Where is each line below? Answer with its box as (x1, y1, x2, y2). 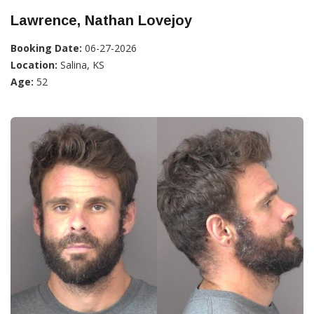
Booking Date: (11, 41, 82, 55)
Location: (11, 57, 57, 71)
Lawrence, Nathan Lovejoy (11, 12, 192, 28)
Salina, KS (57, 57, 104, 71)
